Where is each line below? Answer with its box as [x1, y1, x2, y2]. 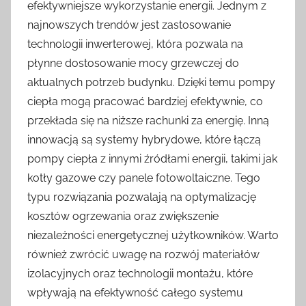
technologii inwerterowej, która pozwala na [27, 37, 243, 51]
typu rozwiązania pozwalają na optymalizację [27, 190, 256, 204]
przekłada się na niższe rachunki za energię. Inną [27, 113, 269, 127]
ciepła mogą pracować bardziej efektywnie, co [27, 94, 263, 108]
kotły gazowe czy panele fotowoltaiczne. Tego [27, 171, 260, 184]
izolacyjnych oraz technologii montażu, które [27, 266, 253, 280]
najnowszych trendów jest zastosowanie [27, 18, 231, 31]
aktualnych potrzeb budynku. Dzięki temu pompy [27, 75, 275, 89]
